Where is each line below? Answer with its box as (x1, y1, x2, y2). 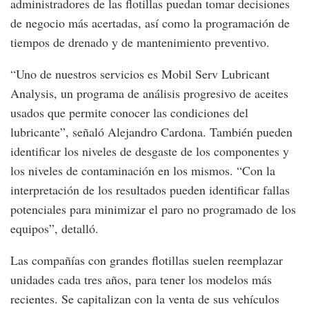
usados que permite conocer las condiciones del (10, 103, 248, 121)
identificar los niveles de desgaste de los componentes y (10, 142, 289, 159)
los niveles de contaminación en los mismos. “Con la (10, 161, 275, 179)
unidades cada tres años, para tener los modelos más (10, 270, 272, 288)
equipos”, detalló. (10, 219, 99, 237)
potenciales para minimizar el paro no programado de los (10, 200, 296, 217)
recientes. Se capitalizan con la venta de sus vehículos (10, 290, 279, 307)
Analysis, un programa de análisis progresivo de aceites (10, 84, 288, 101)
